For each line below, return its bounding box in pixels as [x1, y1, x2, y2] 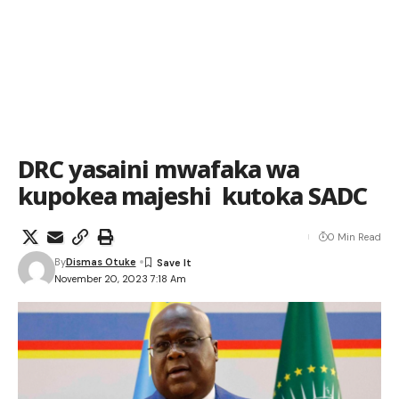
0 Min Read [328, 231, 381, 243]
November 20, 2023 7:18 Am [53, 272, 186, 285]
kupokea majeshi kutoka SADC [18, 179, 367, 212]
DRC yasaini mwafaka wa [18, 152, 300, 185]
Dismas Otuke [65, 256, 136, 268]
